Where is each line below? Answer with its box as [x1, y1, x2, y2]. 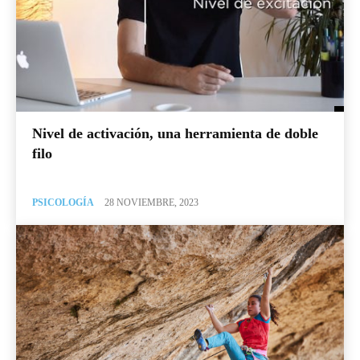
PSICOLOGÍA [32, 197, 94, 209]
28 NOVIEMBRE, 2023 [104, 197, 198, 209]
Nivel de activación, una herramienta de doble [32, 125, 318, 142]
